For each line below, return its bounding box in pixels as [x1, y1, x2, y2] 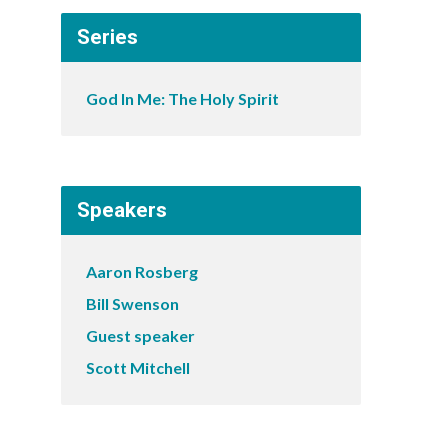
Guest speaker [86, 326, 195, 345]
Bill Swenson [86, 294, 179, 313]
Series [77, 25, 138, 49]
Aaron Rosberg [86, 262, 198, 281]
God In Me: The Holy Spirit [86, 89, 279, 108]
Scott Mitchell [86, 358, 190, 377]
